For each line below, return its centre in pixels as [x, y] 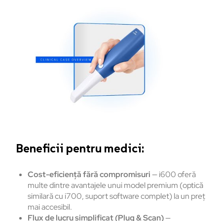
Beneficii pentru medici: [80, 148]
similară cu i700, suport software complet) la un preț [116, 196]
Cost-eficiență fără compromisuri [89, 175]
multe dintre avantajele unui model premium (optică [115, 185]
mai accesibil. [50, 207]
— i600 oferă [173, 175]
